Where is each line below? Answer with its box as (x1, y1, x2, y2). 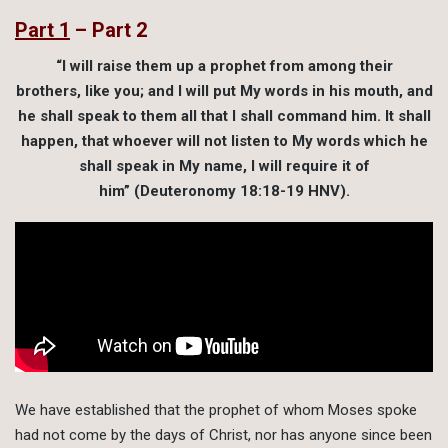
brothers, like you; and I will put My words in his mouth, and (15, 82, 433, 101)
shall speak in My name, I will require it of (78, 157, 370, 176)
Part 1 (15, 17, 70, 42)
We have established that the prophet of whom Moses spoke (15, 401, 417, 420)
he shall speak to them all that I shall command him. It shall (17, 107, 431, 126)
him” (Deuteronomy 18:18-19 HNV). (98, 182, 350, 201)
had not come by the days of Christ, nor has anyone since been (15, 426, 432, 445)
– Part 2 (70, 17, 147, 42)
